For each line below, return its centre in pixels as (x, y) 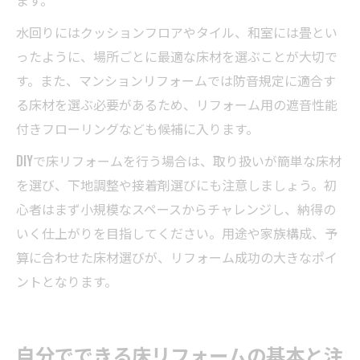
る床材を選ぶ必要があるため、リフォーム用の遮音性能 (177, 104)
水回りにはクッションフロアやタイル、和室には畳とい (177, 32)
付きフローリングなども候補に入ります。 (137, 128)
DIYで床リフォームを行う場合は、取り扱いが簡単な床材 (179, 160)
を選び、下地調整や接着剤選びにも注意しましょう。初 (176, 184)
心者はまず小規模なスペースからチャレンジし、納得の (176, 209)
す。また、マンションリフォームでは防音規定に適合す (176, 80)
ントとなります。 (67, 281)
